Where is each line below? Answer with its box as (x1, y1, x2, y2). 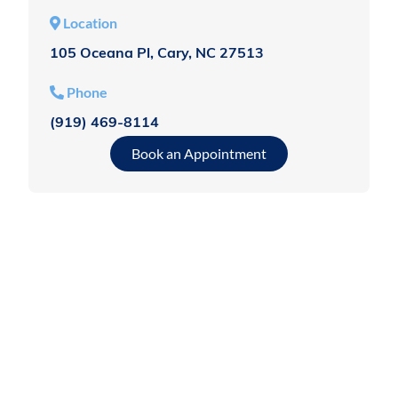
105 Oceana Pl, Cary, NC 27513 (50, 47, 264, 62)
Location (63, 14, 117, 32)
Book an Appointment (131, 145, 267, 163)
